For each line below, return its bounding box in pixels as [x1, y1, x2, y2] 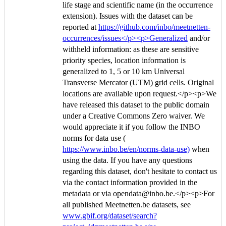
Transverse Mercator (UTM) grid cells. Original [63, 78, 214, 87]
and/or [188, 33, 210, 42]
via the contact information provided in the [63, 178, 197, 187]
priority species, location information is [63, 55, 186, 65]
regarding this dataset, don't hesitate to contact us [63, 166, 217, 176]
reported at [63, 22, 98, 31]
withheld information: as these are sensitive [63, 44, 199, 53]
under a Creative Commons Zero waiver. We [63, 111, 205, 120]
